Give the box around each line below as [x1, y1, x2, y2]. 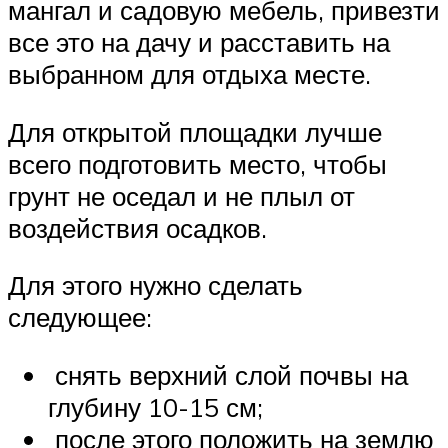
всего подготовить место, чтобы [8, 147, 387, 180]
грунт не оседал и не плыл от [8, 179, 355, 212]
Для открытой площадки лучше [8, 115, 382, 148]
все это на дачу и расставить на [8, 25, 390, 58]
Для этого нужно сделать [8, 269, 303, 302]
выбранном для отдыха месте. [8, 57, 371, 90]
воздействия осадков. [8, 211, 267, 244]
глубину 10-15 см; [48, 390, 263, 423]
